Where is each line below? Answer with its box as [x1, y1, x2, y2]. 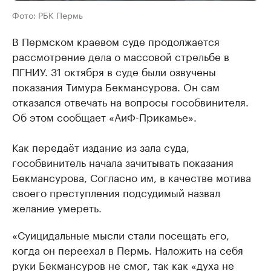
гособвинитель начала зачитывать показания [12, 154, 233, 170]
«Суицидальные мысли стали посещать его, [12, 226, 229, 243]
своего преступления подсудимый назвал [12, 184, 220, 200]
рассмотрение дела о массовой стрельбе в [12, 48, 229, 64]
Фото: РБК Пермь [12, 8, 83, 22]
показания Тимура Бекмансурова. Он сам [12, 78, 220, 94]
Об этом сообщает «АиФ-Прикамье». [12, 108, 197, 125]
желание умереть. [12, 199, 102, 215]
